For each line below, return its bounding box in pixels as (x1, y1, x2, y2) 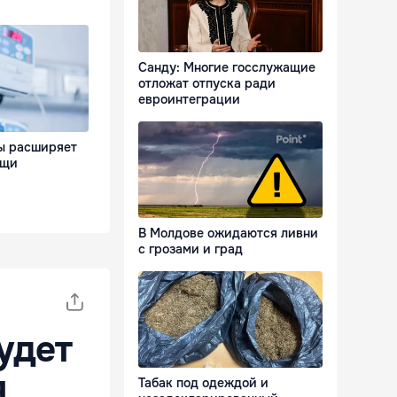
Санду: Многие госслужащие (138, 59, 315, 76)
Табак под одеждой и (138, 375, 269, 392)
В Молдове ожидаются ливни (138, 225, 318, 242)
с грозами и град (138, 241, 243, 258)
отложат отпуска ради (138, 75, 276, 92)
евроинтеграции (138, 91, 240, 108)
